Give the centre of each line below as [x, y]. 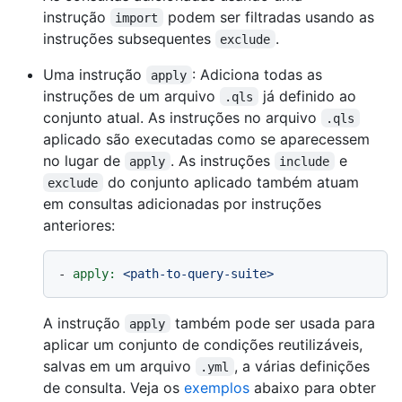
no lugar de [84, 160]
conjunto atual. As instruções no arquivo [182, 117]
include [305, 161]
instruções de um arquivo [131, 96]
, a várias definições [304, 366]
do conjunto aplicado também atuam [233, 182]
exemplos [217, 387]
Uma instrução [95, 74]
